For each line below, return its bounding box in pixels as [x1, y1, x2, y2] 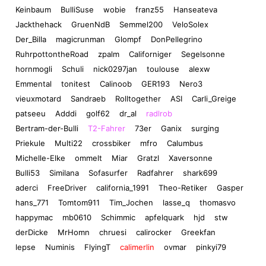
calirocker [136, 227, 172, 237]
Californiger [129, 49, 172, 59]
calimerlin [120, 242, 154, 252]
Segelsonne [181, 49, 225, 59]
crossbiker [92, 138, 131, 148]
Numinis [45, 242, 75, 252]
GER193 [141, 79, 170, 89]
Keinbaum [15, 5, 51, 15]
